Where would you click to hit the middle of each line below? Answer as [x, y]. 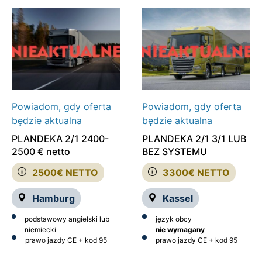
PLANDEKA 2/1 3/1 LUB [194, 138]
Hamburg [54, 198]
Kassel [177, 198]
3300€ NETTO [196, 172]
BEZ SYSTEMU [174, 151]
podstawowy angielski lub [67, 219]
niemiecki [40, 229]
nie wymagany [180, 229]
